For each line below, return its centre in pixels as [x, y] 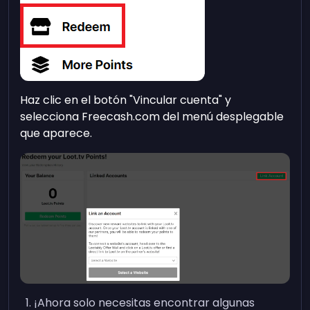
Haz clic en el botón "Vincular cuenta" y [126, 100]
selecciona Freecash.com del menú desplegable [152, 117]
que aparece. [56, 134]
